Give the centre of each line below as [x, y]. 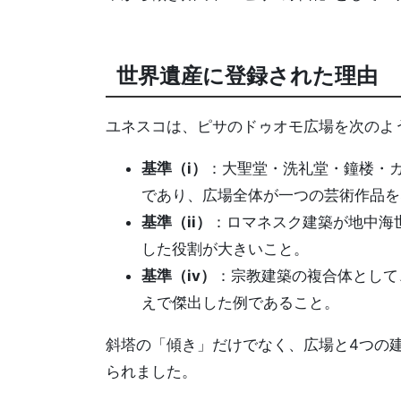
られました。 [151, 371]
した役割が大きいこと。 [225, 249]
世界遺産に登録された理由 [247, 76]
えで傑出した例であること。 [240, 303]
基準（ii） [176, 222]
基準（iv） [179, 276]
